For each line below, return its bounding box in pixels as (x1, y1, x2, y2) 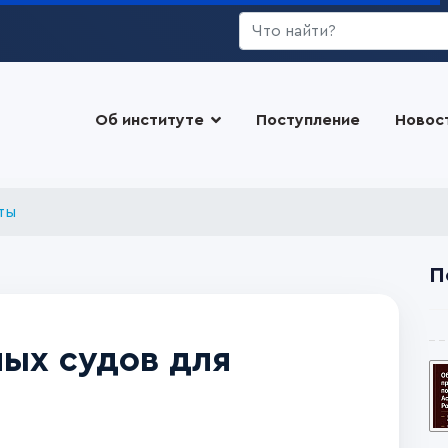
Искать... (238, 15, 305, 31)
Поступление (255, 112, 360, 128)
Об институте (94, 112, 204, 128)
